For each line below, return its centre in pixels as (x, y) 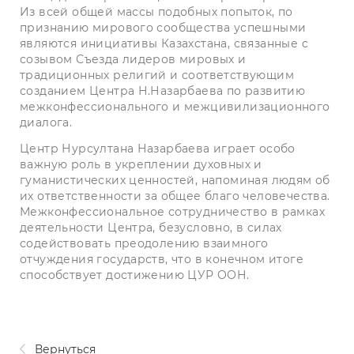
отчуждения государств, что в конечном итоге (162, 260)
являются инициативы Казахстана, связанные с (164, 44)
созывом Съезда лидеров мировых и (133, 60)
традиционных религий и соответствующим (157, 75)
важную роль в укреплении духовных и (141, 165)
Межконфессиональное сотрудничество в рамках (172, 212)
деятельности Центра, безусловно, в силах (151, 228)
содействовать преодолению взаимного (144, 244)
